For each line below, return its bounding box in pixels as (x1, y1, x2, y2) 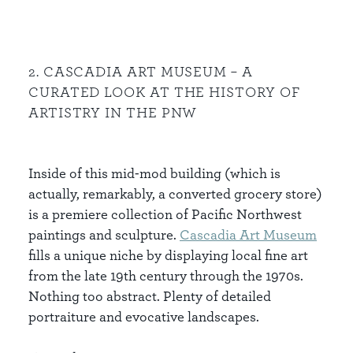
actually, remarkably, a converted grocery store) (28, 185, 322, 202)
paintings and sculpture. (28, 226, 180, 243)
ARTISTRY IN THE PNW (28, 103, 198, 121)
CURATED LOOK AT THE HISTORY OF (28, 83, 300, 100)
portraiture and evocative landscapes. (28, 308, 259, 325)
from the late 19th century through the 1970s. (28, 267, 303, 284)
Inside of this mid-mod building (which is (28, 165, 281, 181)
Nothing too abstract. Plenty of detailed (28, 288, 271, 304)
